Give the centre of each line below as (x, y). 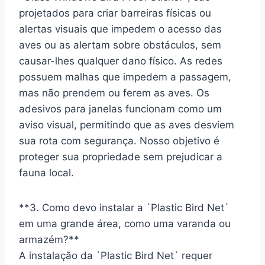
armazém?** (49, 239)
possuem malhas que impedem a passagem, (125, 77)
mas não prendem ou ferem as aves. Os (114, 93)
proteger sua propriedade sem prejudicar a (121, 156)
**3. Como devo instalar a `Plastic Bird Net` (124, 207)
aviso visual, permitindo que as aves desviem (127, 125)
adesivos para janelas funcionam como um (120, 109)
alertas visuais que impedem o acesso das (120, 29)
